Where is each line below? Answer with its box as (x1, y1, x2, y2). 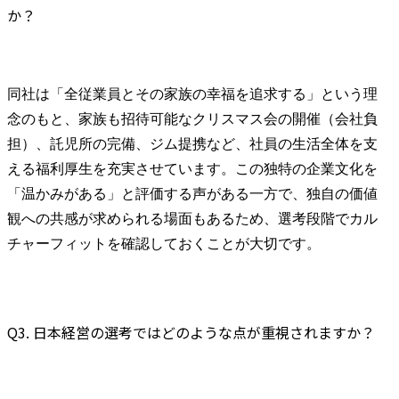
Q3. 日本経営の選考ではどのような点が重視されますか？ (7, 322, 375, 344)
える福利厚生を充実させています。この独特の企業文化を (7, 161, 378, 177)
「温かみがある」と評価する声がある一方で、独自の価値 (7, 186, 378, 202)
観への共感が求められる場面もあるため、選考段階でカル (7, 211, 378, 227)
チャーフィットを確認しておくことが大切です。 (7, 236, 321, 252)
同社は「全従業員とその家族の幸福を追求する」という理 (7, 86, 378, 102)
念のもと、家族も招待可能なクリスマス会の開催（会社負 (7, 111, 378, 127)
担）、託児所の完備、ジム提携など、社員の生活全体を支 (7, 136, 378, 152)
